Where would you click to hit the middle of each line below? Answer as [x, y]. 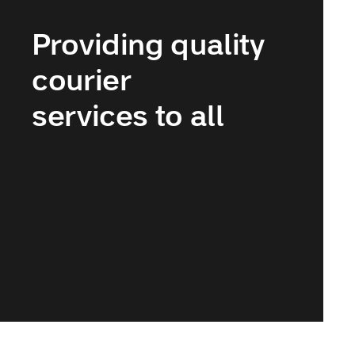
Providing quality [148, 47]
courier [82, 82]
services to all [128, 118]
